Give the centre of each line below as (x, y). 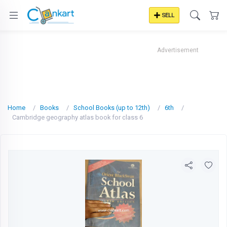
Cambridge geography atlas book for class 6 (78, 117)
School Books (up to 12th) (112, 108)
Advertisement (178, 50)
